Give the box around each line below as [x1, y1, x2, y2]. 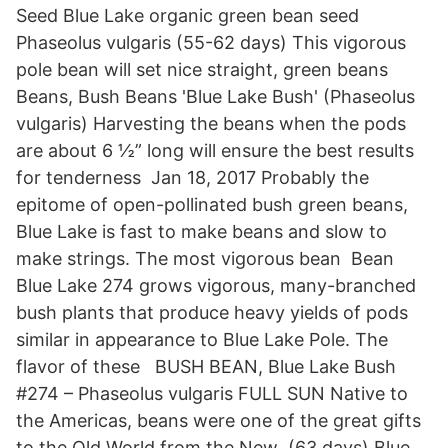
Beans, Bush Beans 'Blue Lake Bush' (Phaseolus [16, 86, 415, 107]
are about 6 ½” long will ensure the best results [16, 140, 414, 161]
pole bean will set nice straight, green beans [16, 59, 398, 80]
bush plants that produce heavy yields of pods [16, 302, 408, 323]
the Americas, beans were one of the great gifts [16, 410, 421, 431]
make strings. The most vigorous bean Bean [16, 248, 394, 269]
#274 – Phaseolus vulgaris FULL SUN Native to [16, 383, 408, 404]
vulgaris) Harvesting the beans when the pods [16, 113, 406, 134]
